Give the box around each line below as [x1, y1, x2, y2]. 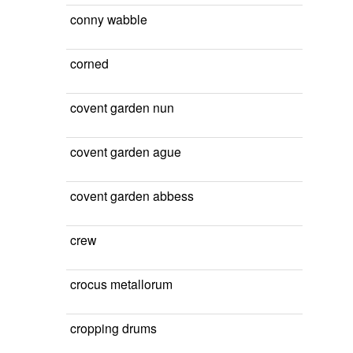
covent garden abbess [70, 187, 194, 204]
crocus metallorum [70, 275, 173, 292]
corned [70, 54, 109, 72]
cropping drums [70, 319, 157, 336]
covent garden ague [70, 143, 181, 160]
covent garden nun [70, 98, 174, 116]
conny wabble [70, 10, 147, 28]
